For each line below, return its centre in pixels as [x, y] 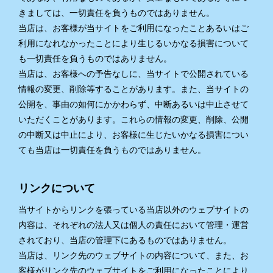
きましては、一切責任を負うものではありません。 [116, 13]
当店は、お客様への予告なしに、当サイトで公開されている [133, 74]
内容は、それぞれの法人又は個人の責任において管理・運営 [133, 225]
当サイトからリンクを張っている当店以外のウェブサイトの [133, 210]
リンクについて [57, 188]
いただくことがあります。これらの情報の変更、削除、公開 [133, 119]
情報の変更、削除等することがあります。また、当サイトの [133, 89]
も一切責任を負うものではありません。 [95, 58]
